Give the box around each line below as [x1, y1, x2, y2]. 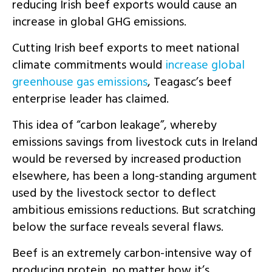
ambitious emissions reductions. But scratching [12, 200, 256, 220]
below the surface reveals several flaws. [12, 217, 223, 237]
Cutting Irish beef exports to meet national [12, 38, 239, 58]
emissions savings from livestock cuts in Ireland [12, 132, 257, 152]
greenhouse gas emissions [12, 72, 148, 92]
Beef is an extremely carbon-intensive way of [12, 243, 252, 263]
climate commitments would [12, 55, 162, 75]
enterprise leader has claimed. [12, 89, 169, 109]
